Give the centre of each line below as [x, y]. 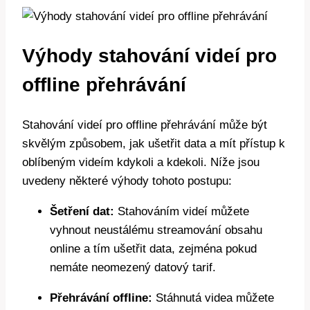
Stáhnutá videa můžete [213, 298]
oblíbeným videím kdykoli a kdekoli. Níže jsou [141, 163]
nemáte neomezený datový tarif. [133, 268]
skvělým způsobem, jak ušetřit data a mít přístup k [154, 144]
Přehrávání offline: [101, 298]
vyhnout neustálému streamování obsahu [156, 230]
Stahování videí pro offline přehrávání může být [145, 125]
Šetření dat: [82, 212]
